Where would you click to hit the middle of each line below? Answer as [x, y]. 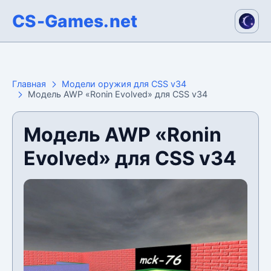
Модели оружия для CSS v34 [124, 84]
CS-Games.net [75, 21]
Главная [29, 84]
